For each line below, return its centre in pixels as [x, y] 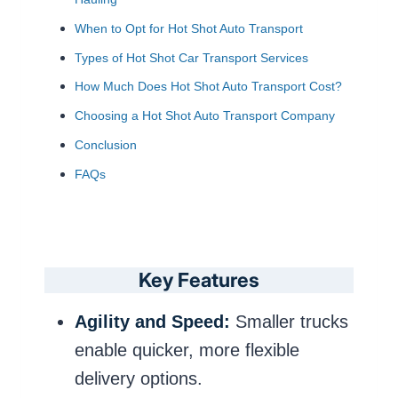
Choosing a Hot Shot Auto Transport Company [205, 116]
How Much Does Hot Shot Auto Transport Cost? [208, 87]
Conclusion [106, 145]
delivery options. [139, 378]
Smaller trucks [289, 321]
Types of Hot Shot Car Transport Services [191, 58]
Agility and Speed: [152, 321]
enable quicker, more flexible [187, 350]
